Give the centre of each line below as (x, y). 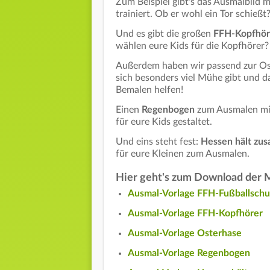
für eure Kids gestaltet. (165, 121)
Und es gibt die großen (165, 33)
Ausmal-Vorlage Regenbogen (189, 253)
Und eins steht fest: (158, 141)
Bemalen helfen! (151, 89)
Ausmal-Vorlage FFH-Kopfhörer (195, 213)
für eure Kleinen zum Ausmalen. (184, 153)
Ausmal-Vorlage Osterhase (185, 233)
